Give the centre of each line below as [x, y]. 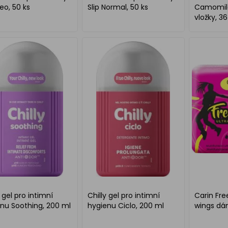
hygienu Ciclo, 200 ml [125, 206]
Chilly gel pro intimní [123, 195]
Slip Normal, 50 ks [118, 7]
